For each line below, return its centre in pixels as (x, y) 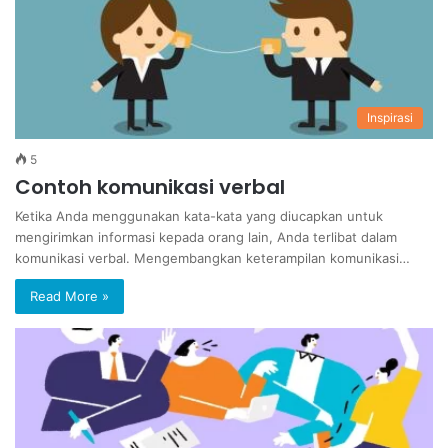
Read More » (69, 296)
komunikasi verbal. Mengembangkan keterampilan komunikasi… (212, 258)
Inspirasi (390, 118)
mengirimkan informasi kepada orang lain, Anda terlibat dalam (206, 237)
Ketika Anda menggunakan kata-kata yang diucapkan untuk (199, 216)
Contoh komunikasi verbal (150, 187)
